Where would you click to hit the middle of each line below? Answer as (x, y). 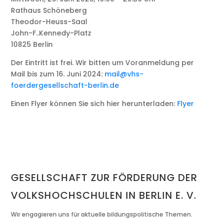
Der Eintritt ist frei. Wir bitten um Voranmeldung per (103, 63)
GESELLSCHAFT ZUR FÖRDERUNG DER (104, 178)
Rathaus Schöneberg (49, 11)
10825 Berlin (32, 45)
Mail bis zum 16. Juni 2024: (58, 74)
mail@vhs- (124, 74)
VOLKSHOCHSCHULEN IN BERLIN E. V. (104, 196)
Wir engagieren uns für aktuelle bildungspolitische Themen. (102, 215)
